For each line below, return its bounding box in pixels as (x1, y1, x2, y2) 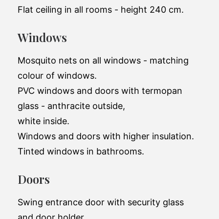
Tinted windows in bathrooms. (18, 146, 144, 156)
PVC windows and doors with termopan (18, 86, 182, 96)
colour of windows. (18, 70, 97, 81)
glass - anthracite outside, (18, 101, 125, 111)
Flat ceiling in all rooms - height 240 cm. (18, 4, 184, 15)
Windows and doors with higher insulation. (18, 131, 194, 141)
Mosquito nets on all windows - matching (18, 55, 189, 66)
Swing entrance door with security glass (18, 197, 184, 207)
